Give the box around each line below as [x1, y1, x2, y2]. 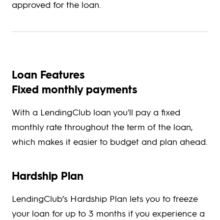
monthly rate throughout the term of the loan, [12, 121, 193, 133]
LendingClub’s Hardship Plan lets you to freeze [12, 192, 198, 204]
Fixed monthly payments [12, 82, 137, 97]
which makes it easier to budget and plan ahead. [12, 136, 208, 147]
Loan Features [12, 67, 84, 82]
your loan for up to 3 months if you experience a [12, 207, 205, 219]
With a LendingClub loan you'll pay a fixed [12, 106, 180, 118]
